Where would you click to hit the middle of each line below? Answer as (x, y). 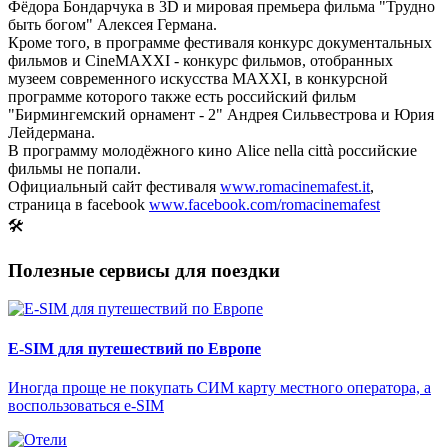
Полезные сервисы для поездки (144, 270)
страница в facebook (78, 204)
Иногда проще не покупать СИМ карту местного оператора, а (219, 387)
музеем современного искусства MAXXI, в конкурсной (198, 78)
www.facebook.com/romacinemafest (264, 204)
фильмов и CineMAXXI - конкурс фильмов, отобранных (200, 60)
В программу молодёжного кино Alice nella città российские (212, 150)
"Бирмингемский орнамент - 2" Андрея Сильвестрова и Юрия (221, 114)
